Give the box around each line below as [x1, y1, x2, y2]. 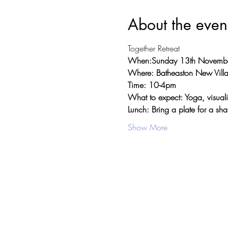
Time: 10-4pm [127, 79, 176, 91]
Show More [127, 122, 167, 133]
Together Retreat [127, 43, 180, 54]
